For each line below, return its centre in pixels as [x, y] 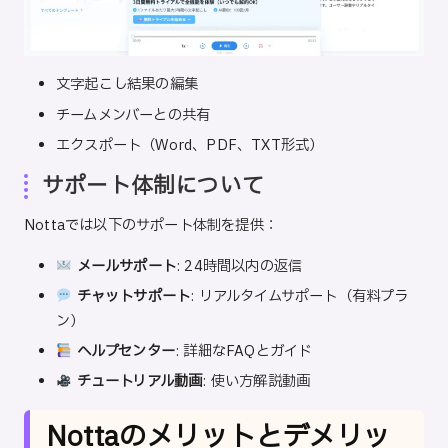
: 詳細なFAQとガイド [244, 352]
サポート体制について [153, 185]
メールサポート [126, 267]
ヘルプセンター [125, 352]
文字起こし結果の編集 [127, 85]
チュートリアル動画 [139, 382]
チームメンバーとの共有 [133, 115]
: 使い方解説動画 [256, 382]
